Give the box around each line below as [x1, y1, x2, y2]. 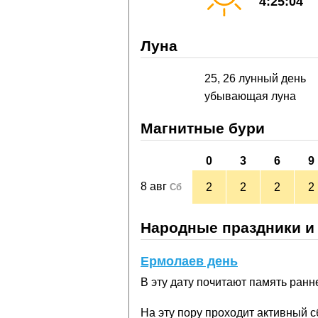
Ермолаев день [141, 254, 238, 269]
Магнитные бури [141, 120, 265, 137]
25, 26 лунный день [204, 72, 306, 85]
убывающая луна [204, 90, 296, 103]
